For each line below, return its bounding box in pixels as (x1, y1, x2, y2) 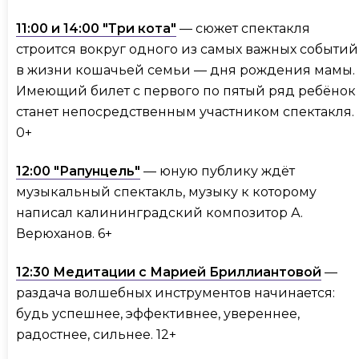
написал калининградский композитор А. (16, 205, 303, 221)
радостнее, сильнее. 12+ (16, 327, 179, 343)
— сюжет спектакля (176, 21, 310, 37)
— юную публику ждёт (140, 163, 295, 179)
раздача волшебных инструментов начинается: (16, 285, 335, 301)
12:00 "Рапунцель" (16, 163, 140, 179)
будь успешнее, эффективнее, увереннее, (16, 306, 300, 322)
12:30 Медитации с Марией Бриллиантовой (16, 264, 321, 280)
